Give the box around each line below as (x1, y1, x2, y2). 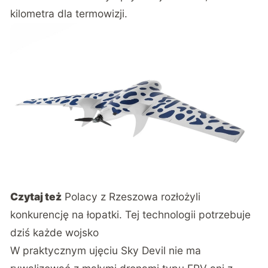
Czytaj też (10, 190, 62, 203)
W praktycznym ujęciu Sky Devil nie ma (10, 243, 202, 257)
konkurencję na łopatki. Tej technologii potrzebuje (10, 208, 251, 221)
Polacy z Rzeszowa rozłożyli (65, 190, 201, 203)
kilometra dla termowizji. (10, 7, 128, 20)
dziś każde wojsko (10, 226, 99, 239)
